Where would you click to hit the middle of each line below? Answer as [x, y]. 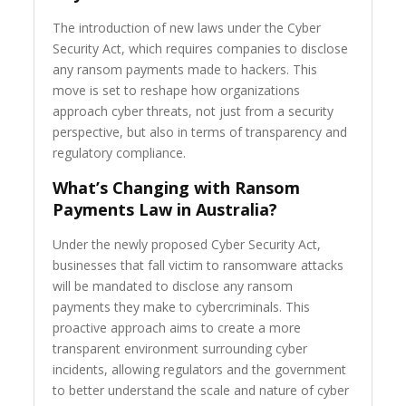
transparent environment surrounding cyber [180, 349]
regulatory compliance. [120, 153]
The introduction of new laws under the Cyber [187, 28]
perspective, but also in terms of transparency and [200, 132]
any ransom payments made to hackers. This [185, 70]
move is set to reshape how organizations [177, 91]
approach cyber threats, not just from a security [193, 111]
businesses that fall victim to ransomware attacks [198, 266]
